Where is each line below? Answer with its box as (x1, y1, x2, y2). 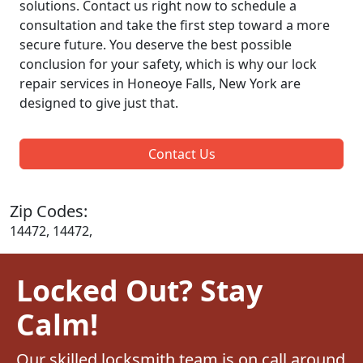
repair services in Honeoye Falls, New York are (19, 74, 301, 92)
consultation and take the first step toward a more (19, 15, 330, 34)
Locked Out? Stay (16, 270, 263, 310)
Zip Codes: (10, 199, 88, 222)
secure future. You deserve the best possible (19, 35, 292, 53)
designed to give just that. (19, 93, 178, 112)
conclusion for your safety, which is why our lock (19, 54, 317, 73)
